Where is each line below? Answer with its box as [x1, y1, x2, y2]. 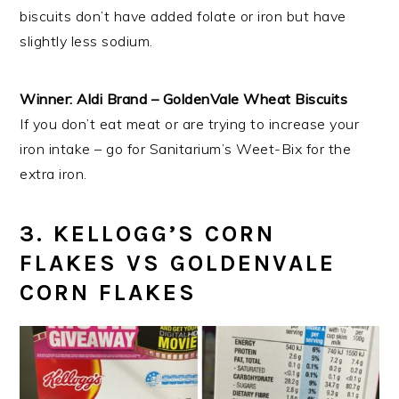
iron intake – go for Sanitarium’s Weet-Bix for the [20, 139, 352, 158]
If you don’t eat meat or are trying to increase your [20, 114, 360, 133]
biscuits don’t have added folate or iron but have [20, 6, 346, 25]
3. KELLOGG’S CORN [20, 219, 276, 248]
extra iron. [20, 164, 87, 183]
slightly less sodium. [20, 31, 153, 50]
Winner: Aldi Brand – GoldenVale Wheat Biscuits [20, 89, 348, 108]
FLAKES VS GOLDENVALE [20, 248, 337, 277]
